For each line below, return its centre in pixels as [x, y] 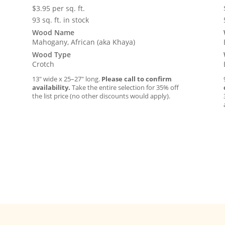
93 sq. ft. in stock [61, 20]
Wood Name [53, 32]
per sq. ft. [69, 8]
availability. [51, 87]
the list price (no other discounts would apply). [101, 96]
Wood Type [52, 54]
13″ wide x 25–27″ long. [67, 79]
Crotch [43, 64]
